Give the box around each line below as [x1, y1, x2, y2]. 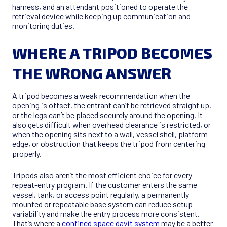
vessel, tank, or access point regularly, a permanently [12, 190, 189, 200]
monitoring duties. [12, 21, 74, 31]
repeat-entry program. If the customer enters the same [12, 180, 197, 190]
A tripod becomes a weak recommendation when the [12, 91, 190, 101]
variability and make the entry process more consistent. [12, 209, 200, 219]
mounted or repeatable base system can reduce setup [12, 199, 193, 209]
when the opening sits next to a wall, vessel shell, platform [12, 129, 208, 139]
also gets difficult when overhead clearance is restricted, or [12, 120, 211, 130]
